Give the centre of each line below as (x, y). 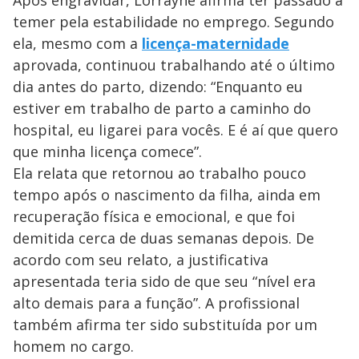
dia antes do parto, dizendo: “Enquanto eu (158, 87)
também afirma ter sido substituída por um (165, 325)
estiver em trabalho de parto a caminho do (162, 109)
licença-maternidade (216, 44)
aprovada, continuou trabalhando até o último (174, 65)
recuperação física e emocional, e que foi (154, 217)
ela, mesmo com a (77, 44)
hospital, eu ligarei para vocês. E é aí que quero (175, 130)
